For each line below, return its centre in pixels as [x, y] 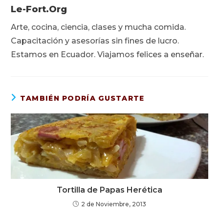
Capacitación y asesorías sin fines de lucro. [95, 41]
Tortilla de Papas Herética [109, 190]
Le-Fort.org [39, 9]
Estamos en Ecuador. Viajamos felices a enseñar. [108, 54]
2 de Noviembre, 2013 [114, 204]
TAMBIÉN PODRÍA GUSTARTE [82, 98]
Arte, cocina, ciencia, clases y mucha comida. [99, 27]
